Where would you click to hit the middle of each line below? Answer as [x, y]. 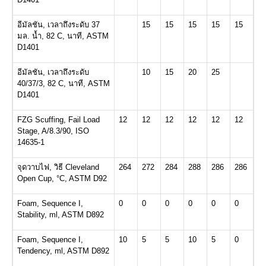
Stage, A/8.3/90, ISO [53, 131]
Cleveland [81, 167]
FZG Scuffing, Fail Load [58, 120]
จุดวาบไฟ [33, 167]
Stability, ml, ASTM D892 [60, 215]
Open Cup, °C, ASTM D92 [62, 178]
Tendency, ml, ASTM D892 [63, 251]
